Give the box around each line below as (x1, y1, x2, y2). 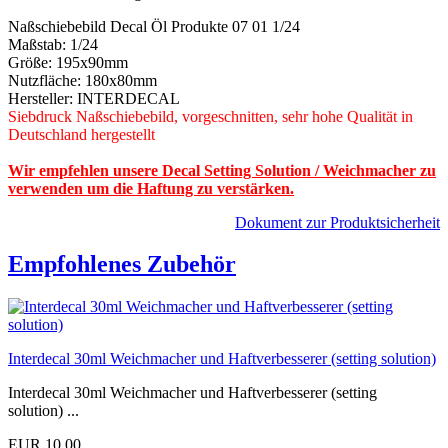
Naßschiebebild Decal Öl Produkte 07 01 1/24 (8, 17, 300, 35)
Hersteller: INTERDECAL (8, 89, 180, 107)
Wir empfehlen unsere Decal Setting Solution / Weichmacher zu (8, 161, 436, 179)
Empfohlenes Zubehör (8, 251, 236, 278)
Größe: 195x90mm (8, 53, 128, 71)
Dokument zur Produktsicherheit (235, 213, 440, 231)
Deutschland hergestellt (8, 125, 155, 143)
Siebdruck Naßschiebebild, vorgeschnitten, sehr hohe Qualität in (8, 107, 413, 125)
